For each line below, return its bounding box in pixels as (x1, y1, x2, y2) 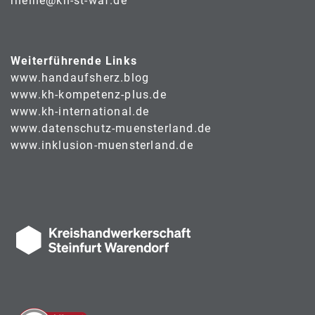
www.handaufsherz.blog (11, 70, 150, 84)
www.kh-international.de (11, 104, 150, 118)
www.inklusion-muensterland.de (11, 138, 193, 152)
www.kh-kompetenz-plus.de (11, 87, 167, 101)
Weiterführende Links (11, 53, 137, 67)
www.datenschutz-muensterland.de (11, 121, 212, 135)
